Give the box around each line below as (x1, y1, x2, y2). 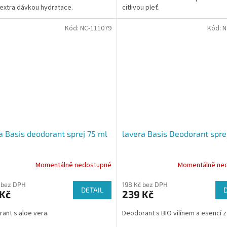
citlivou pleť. (122, 3, 160, 13)
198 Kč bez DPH (122, 180, 168, 188)
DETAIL (81, 185, 103, 194)
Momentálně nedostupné (35, 160, 111, 171)
